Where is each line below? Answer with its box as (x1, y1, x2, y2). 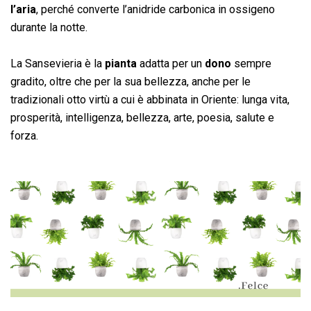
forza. (10, 128, 38, 142)
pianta (105, 56, 137, 70)
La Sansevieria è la (10, 56, 105, 70)
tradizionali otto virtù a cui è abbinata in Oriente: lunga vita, (10, 92, 289, 106)
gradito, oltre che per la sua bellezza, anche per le (10, 74, 251, 88)
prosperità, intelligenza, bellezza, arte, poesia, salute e (10, 110, 274, 124)
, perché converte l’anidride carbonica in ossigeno (36, 2, 275, 16)
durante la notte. (10, 20, 87, 34)
